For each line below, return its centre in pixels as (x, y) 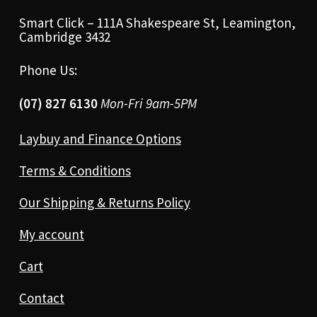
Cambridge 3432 (64, 36)
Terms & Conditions (75, 170)
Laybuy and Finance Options (100, 138)
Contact (41, 298)
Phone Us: (48, 70)
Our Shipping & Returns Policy (104, 202)
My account (51, 234)
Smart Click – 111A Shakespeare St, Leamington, (157, 22)
